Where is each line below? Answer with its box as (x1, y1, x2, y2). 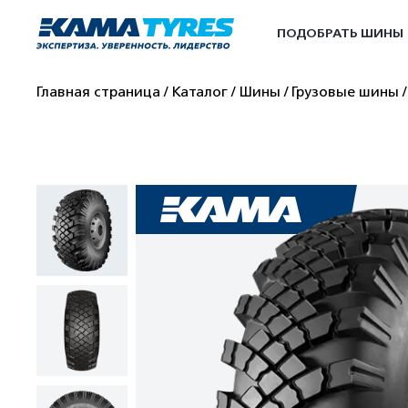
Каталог (171, 84, 228, 100)
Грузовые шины (291, 84, 399, 100)
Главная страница (36, 84, 160, 100)
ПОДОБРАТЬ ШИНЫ (277, 25, 403, 41)
